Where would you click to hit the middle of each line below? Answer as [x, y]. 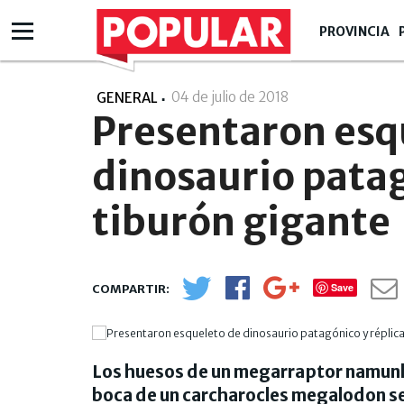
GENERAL [127, 98]
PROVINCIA [354, 32]
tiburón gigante [241, 221]
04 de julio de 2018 [231, 97]
